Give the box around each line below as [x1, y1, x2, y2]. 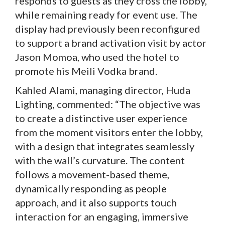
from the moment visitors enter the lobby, [15, 126, 203, 138]
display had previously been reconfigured [15, 22, 200, 35]
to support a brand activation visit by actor [15, 36, 206, 49]
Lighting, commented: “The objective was [15, 97, 200, 110]
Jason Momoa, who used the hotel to [15, 50, 179, 63]
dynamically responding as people [15, 182, 167, 194]
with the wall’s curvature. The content [15, 154, 185, 166]
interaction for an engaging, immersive [15, 210, 188, 222]
